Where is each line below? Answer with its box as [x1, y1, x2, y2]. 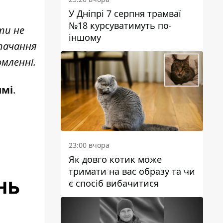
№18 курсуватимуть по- [69, 19, 172, 31]
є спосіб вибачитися [69, 177, 159, 190]
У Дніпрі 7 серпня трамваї [69, 7, 181, 19]
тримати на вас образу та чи [69, 165, 195, 178]
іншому [69, 31, 101, 43]
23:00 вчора [69, 140, 110, 150]
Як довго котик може [69, 153, 162, 166]
